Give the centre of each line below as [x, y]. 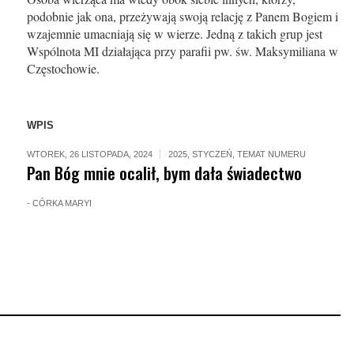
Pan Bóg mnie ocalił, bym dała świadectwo [164, 173]
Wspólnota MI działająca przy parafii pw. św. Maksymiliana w [182, 51]
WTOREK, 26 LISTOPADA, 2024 [89, 154]
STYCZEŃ [212, 154]
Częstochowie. [63, 68]
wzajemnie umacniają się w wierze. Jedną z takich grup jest [174, 34]
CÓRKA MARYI [62, 203]
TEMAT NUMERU [271, 154]
